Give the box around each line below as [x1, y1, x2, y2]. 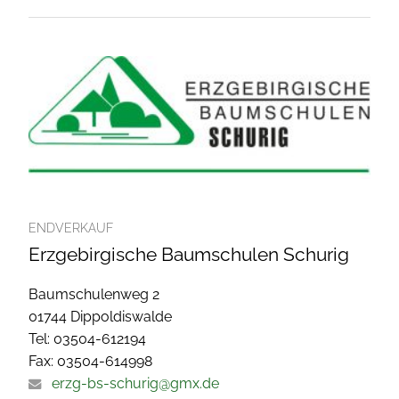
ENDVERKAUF [28, 220, 113, 235]
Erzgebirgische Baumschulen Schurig [28, 242, 349, 265]
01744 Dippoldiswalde [28, 307, 172, 325]
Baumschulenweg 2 [28, 285, 159, 303]
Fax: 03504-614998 [28, 352, 152, 370]
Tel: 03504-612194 [28, 330, 146, 347]
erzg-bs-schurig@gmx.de [52, 374, 219, 392]
